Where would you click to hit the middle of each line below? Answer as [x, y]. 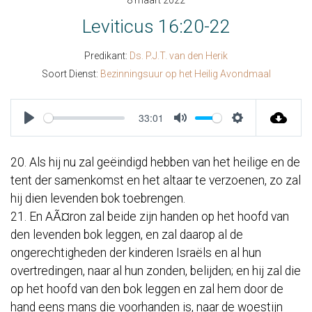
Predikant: [106, 56]
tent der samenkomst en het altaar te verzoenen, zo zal [156, 181]
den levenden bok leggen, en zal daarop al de [127, 235]
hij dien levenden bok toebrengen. [98, 199]
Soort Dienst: [70, 74]
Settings [260, 134]
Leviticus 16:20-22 [156, 27]
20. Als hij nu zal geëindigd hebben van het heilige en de [155, 163]
